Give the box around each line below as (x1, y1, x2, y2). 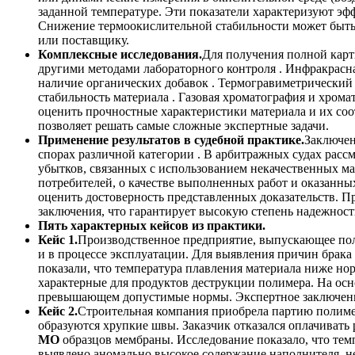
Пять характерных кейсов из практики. (38, 219, 265, 233)
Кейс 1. (38, 233, 78, 247)
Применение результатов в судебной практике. (38, 133, 304, 147)
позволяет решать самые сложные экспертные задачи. (38, 119, 329, 133)
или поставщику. (38, 33, 129, 48)
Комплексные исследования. (38, 48, 202, 62)
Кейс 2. (38, 304, 78, 319)
